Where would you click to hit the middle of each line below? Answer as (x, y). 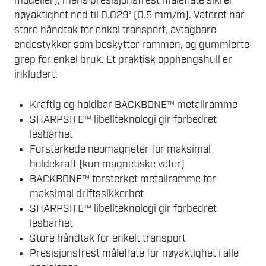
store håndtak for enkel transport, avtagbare (115, 31)
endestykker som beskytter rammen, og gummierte (132, 45)
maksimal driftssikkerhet (86, 194)
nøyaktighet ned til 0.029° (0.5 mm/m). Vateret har (129, 16)
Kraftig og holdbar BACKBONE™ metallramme (133, 105)
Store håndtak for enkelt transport (107, 238)
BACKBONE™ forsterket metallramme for (123, 179)
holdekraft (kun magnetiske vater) (107, 164)
